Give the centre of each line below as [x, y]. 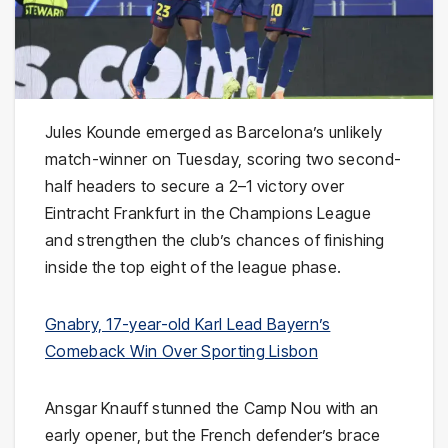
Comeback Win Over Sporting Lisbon [181, 351]
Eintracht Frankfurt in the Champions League [208, 213]
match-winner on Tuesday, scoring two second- [223, 159]
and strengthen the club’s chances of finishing [215, 240]
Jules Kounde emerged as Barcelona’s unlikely [214, 132]
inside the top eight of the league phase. [193, 267]
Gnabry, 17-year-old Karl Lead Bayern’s [188, 324]
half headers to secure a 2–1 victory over [195, 186]
